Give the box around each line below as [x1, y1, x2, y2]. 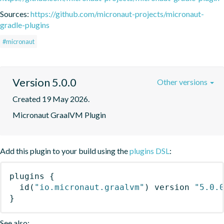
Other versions [157, 76, 209, 86]
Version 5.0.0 [12, 75, 76, 89]
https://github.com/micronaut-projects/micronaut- [30, 8, 204, 18]
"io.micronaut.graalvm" [34, 182, 144, 192]
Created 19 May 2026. [12, 93, 89, 103]
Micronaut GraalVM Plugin [12, 109, 106, 119]
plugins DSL [129, 145, 169, 155]
